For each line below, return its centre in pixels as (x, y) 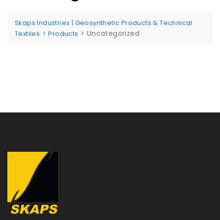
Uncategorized (113, 33)
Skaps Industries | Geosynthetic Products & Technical (104, 23)
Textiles (27, 33)
